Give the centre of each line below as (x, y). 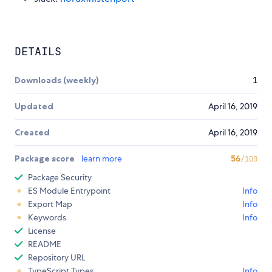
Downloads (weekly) (57, 80)
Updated (34, 106)
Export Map (50, 204)
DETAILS (38, 51)
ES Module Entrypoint (69, 190)
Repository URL (56, 257)
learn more (102, 158)
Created (32, 132)
